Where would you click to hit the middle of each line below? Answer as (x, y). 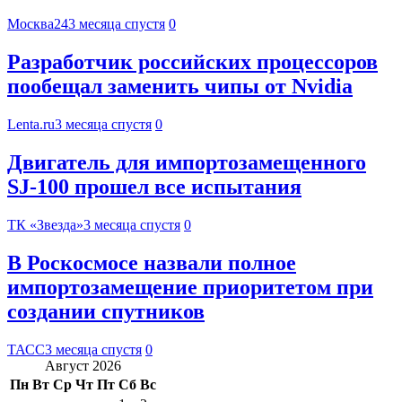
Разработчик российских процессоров (192, 62)
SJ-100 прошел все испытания (154, 186)
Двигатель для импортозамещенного (187, 162)
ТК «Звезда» (45, 224)
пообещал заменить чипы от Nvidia (180, 87)
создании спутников (106, 311)
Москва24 (38, 24)
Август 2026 (83, 365)
